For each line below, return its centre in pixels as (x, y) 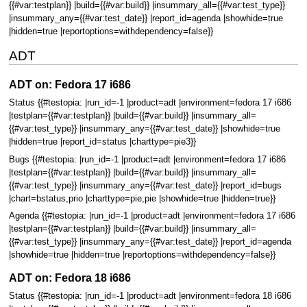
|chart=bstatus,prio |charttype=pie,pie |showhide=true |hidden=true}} (142, 198)
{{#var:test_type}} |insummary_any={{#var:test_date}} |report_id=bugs (145, 185)
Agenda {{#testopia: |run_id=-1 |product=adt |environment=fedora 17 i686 (152, 216)
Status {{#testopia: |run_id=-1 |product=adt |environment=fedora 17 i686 (150, 103)
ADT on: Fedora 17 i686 (70, 85)
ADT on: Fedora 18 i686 (70, 278)
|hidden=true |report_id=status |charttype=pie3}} (102, 142)
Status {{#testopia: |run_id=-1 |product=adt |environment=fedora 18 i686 (150, 296)
